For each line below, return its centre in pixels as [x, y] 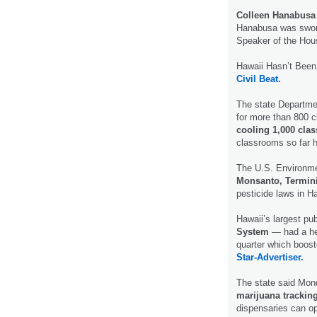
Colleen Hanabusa [276, 15]
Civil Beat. [259, 79]
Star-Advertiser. [270, 257]
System [253, 231]
